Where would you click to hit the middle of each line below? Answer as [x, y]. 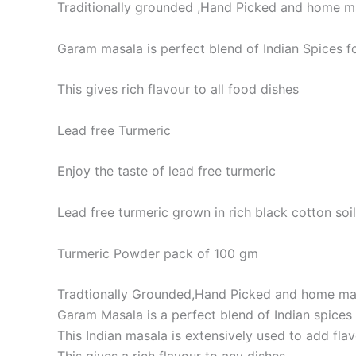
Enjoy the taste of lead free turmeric [166, 171]
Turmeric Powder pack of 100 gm [158, 253]
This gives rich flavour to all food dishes [178, 89]
